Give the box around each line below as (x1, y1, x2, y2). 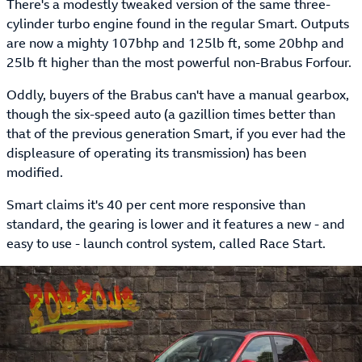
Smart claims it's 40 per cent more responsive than (6, 196, 305, 214)
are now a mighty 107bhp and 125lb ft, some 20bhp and (6, 34, 344, 53)
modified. (6, 163, 63, 182)
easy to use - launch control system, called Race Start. (6, 234, 326, 253)
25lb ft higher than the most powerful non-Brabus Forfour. (6, 53, 351, 72)
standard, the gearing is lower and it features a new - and (6, 215, 345, 234)
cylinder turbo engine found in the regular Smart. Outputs (6, 15, 349, 33)
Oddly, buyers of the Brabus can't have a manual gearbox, (6, 86, 349, 104)
